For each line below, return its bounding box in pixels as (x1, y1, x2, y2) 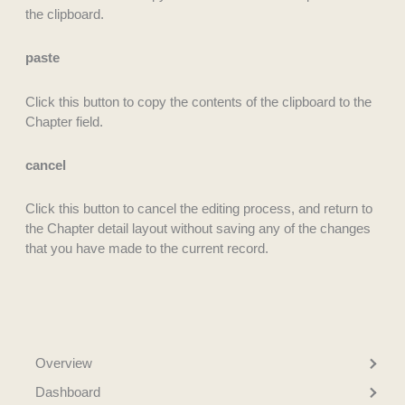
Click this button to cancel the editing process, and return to (24, 201, 372, 217)
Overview (34, 355, 92, 372)
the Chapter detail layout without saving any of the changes (24, 221, 371, 237)
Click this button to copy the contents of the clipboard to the (24, 93, 372, 109)
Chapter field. (24, 113, 103, 129)
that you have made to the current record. (24, 240, 268, 257)
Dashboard (34, 384, 100, 400)
